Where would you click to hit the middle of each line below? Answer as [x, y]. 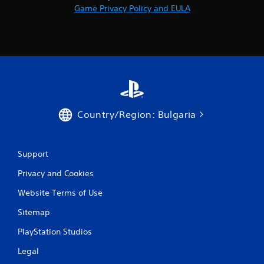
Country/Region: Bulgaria [137, 115]
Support [33, 154]
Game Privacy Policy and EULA [132, 9]
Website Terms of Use [60, 193]
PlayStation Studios [55, 232]
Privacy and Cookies [56, 174]
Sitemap [34, 212]
